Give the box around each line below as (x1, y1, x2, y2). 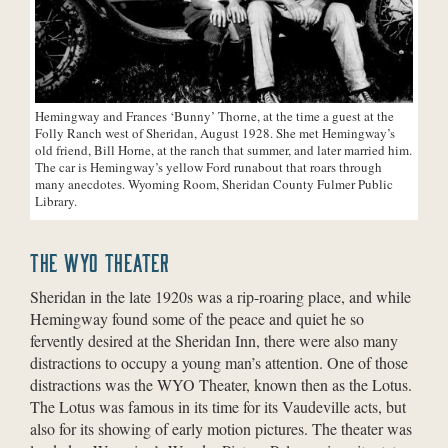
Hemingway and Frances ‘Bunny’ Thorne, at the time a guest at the (35, 106, 394, 125)
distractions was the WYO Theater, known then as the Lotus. (30, 373, 412, 395)
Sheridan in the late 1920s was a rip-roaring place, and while (30, 285, 411, 307)
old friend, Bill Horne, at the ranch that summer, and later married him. (35, 140, 412, 159)
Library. (35, 191, 77, 210)
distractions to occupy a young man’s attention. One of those (30, 351, 408, 373)
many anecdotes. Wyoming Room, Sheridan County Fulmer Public (35, 174, 393, 193)
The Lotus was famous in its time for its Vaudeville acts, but (30, 395, 406, 417)
